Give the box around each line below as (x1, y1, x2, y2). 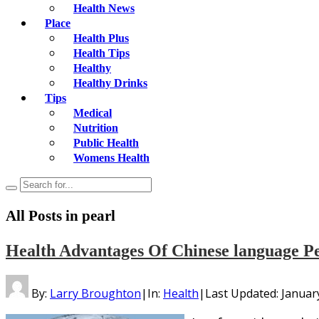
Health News (73, 2, 135, 14)
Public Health (73, 137, 139, 149)
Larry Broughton (50, 285, 141, 301)
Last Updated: (205, 285, 281, 301)
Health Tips (73, 47, 130, 59)
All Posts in (6, 206, 78, 224)
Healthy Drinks (73, 77, 147, 89)
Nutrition (73, 122, 118, 134)
